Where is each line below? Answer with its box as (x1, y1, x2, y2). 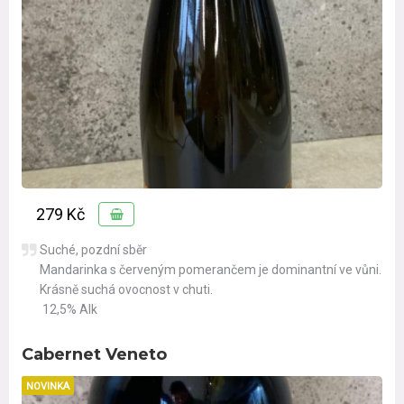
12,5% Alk (40, 302, 97, 317)
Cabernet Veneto (22, 344, 167, 365)
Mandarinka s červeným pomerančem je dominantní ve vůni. (40, 262, 381, 278)
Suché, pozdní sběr (40, 243, 147, 258)
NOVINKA (26, 381, 69, 393)
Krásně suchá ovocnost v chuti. (40, 282, 213, 298)
